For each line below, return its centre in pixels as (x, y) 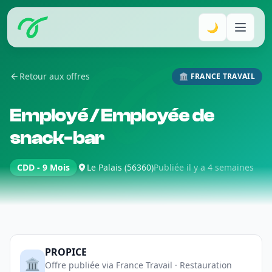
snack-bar (57, 138)
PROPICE (66, 252)
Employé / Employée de (112, 116)
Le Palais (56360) (120, 167)
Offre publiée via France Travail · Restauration (138, 265)
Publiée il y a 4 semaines (204, 167)
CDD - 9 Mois (43, 167)
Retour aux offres (55, 76)
